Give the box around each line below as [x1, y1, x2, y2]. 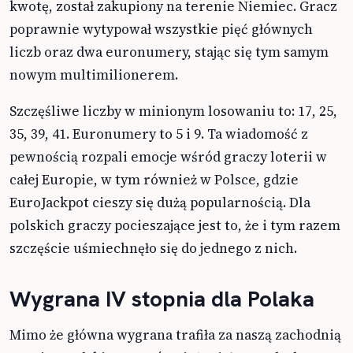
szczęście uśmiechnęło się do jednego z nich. [9, 238, 297, 258]
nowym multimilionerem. [9, 65, 178, 84]
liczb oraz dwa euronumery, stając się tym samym [9, 42, 329, 61]
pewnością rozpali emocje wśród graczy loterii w [9, 147, 327, 166]
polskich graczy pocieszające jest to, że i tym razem [9, 215, 340, 235]
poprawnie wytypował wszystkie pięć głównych [9, 19, 313, 39]
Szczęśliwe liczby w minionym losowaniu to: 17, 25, [9, 101, 337, 121]
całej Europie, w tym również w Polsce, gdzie [9, 169, 299, 189]
